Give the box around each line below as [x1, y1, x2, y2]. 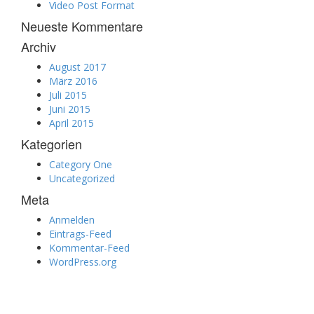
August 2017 [49, 60, 106, 74]
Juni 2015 [49, 102, 90, 116]
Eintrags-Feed [49, 227, 111, 240]
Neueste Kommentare [21, 17, 143, 35]
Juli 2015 [49, 88, 87, 102]
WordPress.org [49, 255, 116, 268]
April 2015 [49, 116, 94, 130]
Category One [49, 158, 112, 171]
